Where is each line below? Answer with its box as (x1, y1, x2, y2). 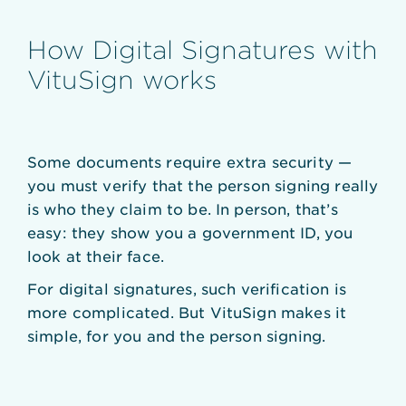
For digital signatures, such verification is (27, 279, 347, 297)
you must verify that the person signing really (27, 176, 379, 194)
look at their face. (27, 246, 165, 265)
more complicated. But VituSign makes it (27, 303, 347, 321)
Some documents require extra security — (27, 152, 353, 170)
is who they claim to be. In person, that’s (27, 199, 338, 217)
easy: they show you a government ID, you (27, 223, 353, 241)
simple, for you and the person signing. (27, 326, 326, 344)
